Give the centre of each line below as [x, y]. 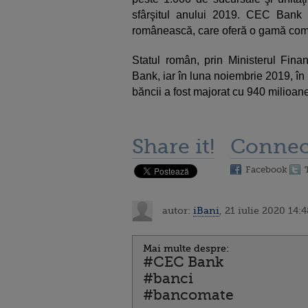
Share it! [173, 146]
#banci [168, 278]
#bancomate [188, 295]
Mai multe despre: [186, 248]
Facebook [266, 169]
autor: [176, 210]
